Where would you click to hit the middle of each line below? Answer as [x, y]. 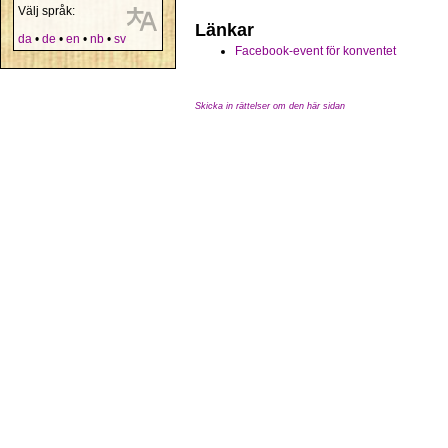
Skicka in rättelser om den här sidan [270, 106]
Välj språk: [46, 11]
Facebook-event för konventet [315, 51]
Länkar [224, 30]
